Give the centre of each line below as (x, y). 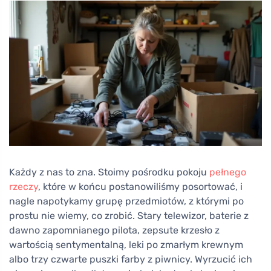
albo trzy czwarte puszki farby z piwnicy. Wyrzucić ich (131, 259)
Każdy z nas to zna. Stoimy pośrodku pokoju (109, 172)
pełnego (228, 172)
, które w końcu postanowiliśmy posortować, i (140, 186)
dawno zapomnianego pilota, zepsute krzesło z (114, 230)
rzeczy (24, 186)
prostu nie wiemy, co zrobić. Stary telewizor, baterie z (129, 215)
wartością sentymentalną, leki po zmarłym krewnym (126, 244)
